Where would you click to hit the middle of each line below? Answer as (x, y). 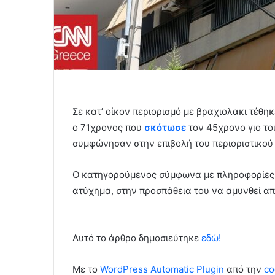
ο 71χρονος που (108, 128)
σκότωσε (165, 128)
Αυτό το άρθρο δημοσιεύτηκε (137, 238)
